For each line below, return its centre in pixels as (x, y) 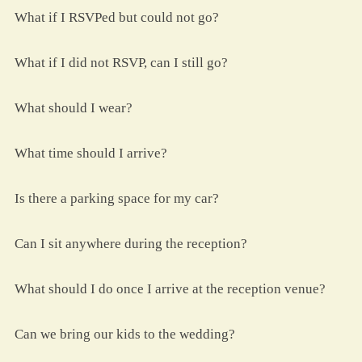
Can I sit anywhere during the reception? (131, 244)
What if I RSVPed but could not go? (117, 18)
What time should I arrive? (91, 154)
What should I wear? (74, 108)
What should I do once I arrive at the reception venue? (170, 289)
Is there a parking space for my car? (117, 199)
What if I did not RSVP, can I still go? (121, 63)
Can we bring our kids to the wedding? (125, 335)
